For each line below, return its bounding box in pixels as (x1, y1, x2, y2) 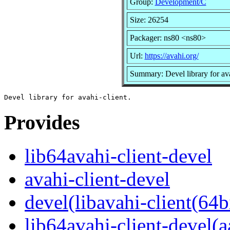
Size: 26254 (129, 15, 168, 24)
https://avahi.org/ (144, 51, 199, 60)
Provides (4, 111, 80, 135)
